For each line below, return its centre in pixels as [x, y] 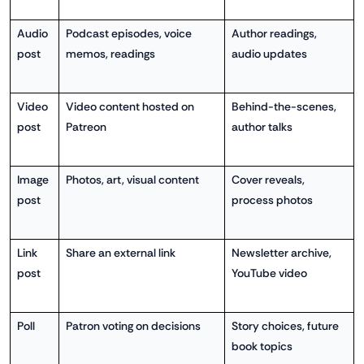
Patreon [86, 126]
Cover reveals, [268, 179]
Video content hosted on [130, 106]
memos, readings [110, 53]
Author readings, [274, 33]
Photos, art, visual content [132, 179]
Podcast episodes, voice [128, 33]
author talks [262, 126]
